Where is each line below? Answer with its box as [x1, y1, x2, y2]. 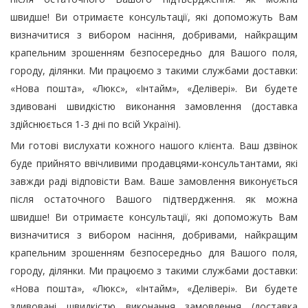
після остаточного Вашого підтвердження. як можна [10, 192, 298, 206]
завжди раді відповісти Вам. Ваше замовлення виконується [10, 175, 298, 188]
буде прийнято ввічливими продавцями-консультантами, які [10, 157, 298, 170]
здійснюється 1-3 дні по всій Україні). [10, 118, 181, 131]
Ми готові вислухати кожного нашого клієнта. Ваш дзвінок [10, 139, 298, 152]
